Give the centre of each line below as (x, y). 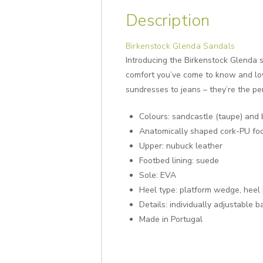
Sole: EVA (157, 176)
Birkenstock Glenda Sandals (180, 46)
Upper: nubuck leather (181, 146)
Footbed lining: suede (179, 161)
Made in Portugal (171, 220)
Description (168, 21)
